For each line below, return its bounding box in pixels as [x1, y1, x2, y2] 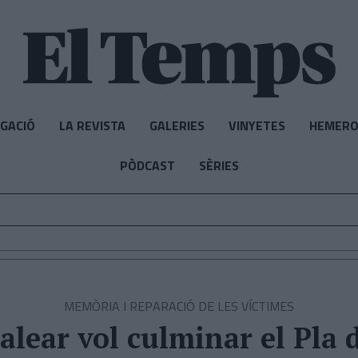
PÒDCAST [119, 156, 175, 175]
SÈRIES [198, 156, 239, 175]
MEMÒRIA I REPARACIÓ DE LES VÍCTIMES [64, 296, 294, 316]
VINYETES [228, 116, 285, 135]
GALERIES [149, 116, 205, 135]
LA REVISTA [58, 116, 125, 135]
